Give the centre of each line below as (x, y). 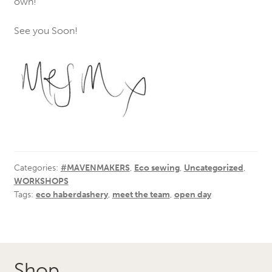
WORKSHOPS (41, 181)
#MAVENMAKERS (95, 168)
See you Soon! (46, 31)
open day (192, 194)
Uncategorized (213, 168)
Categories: (37, 168)
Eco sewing (157, 168)
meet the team (141, 194)
